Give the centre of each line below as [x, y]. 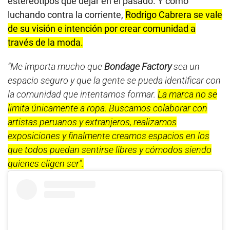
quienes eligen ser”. [46, 164]
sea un [186, 67]
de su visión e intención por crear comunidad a [102, 29]
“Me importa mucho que [56, 67]
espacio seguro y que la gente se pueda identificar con [114, 81]
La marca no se [187, 94]
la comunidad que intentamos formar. [83, 94]
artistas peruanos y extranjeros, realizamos [92, 122]
